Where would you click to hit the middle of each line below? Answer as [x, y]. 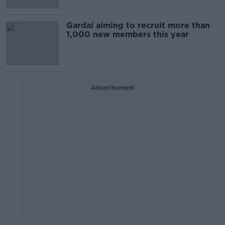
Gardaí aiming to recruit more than [138, 25]
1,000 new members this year [128, 34]
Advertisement [113, 88]
